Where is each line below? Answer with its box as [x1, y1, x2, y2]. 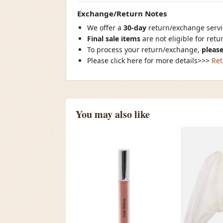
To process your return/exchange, [87, 45, 202, 55]
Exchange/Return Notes [77, 8, 167, 19]
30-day [123, 23, 148, 33]
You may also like [76, 107, 150, 122]
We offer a [87, 23, 123, 33]
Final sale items [87, 34, 140, 44]
